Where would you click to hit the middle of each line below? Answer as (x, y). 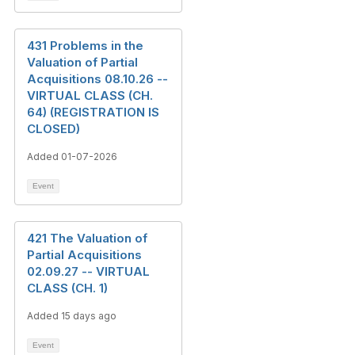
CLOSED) (53, 129)
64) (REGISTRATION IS (93, 112)
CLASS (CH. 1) (67, 288)
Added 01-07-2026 (72, 157)
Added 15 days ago (72, 316)
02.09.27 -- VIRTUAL (88, 271)
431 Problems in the (85, 46)
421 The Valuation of (87, 238)
